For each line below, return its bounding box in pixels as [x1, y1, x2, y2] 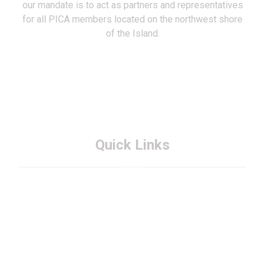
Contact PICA [112, 223, 167, 235]
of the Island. [105, 28, 160, 40]
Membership [113, 195, 166, 206]
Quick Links [95, 137, 170, 154]
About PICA [115, 180, 164, 192]
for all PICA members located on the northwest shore [22, 14, 243, 25]
